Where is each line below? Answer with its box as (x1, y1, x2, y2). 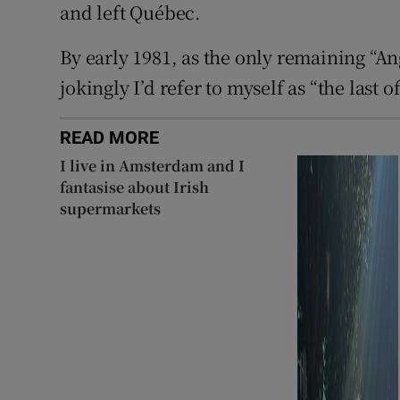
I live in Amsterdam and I (60, 155, 246, 177)
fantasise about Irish (60, 177, 210, 198)
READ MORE (60, 129, 160, 147)
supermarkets (60, 198, 162, 220)
